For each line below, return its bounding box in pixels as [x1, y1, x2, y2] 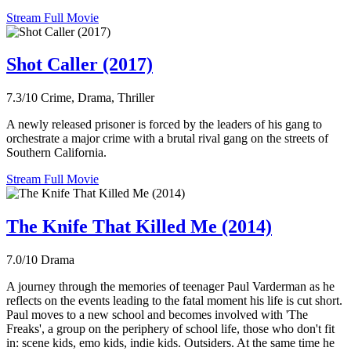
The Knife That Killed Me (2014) [6, 216, 272, 237]
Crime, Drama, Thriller [41, 91, 154, 105]
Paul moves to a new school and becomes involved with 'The [6, 308, 308, 322]
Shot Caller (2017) [6, 54, 153, 75]
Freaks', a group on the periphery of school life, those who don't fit [6, 322, 335, 336]
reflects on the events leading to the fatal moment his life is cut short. [6, 294, 342, 308]
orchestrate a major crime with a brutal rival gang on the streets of [6, 132, 328, 146]
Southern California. [6, 146, 107, 160]
